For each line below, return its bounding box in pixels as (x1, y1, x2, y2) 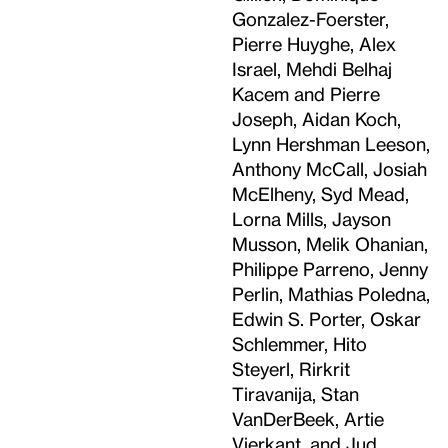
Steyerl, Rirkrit (232, 358, 350, 379)
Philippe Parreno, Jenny (232, 258, 428, 279)
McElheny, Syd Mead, (232, 183, 409, 204)
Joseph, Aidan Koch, (232, 108, 401, 129)
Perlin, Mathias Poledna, (232, 283, 430, 304)
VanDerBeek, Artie (232, 408, 384, 429)
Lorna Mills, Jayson (232, 208, 391, 229)
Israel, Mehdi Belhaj (232, 58, 392, 79)
